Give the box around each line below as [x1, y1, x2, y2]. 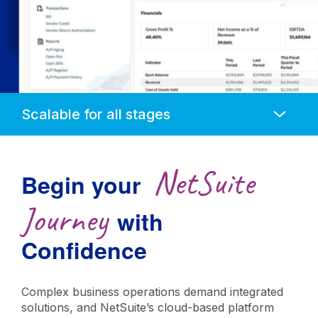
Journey [21, 198, 107, 241]
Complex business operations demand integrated [21, 285, 283, 299]
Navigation [21, 121, 77, 135]
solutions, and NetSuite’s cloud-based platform [21, 300, 274, 314]
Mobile [21, 106, 57, 121]
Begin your [21, 168, 141, 201]
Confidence [21, 234, 153, 266]
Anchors [21, 92, 67, 106]
